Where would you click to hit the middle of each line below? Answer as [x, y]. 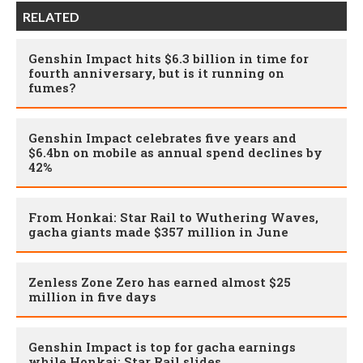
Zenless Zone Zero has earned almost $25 [160, 282]
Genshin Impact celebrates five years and [162, 138]
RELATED [51, 17]
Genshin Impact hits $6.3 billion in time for [169, 59]
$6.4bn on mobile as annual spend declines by [175, 153]
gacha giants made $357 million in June [158, 232]
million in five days [92, 297]
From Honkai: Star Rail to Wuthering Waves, [173, 218]
